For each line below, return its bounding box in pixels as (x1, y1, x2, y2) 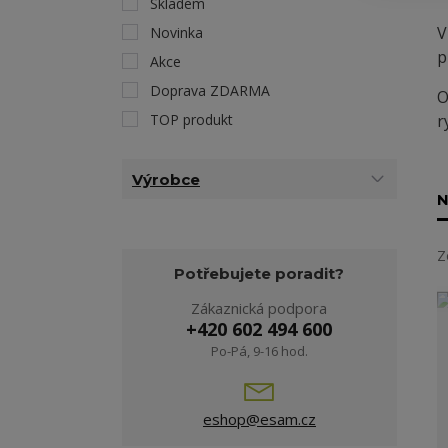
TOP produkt (150, 110, 233, 129)
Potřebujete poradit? (174, 264, 345, 283)
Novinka (150, 23, 203, 42)
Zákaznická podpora (191, 298, 328, 318)
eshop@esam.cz (202, 409, 316, 429)
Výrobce (132, 169, 200, 189)
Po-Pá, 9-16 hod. (210, 342, 308, 360)
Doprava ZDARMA (150, 81, 270, 100)
